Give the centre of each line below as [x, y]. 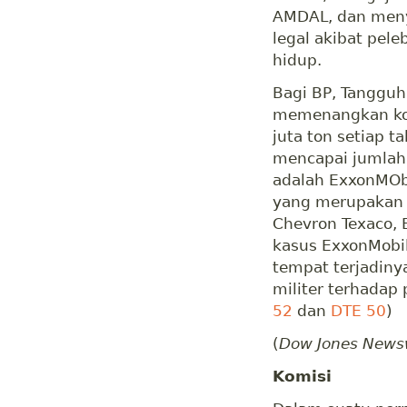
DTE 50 [358, 311]
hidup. [297, 60]
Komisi [302, 377]
